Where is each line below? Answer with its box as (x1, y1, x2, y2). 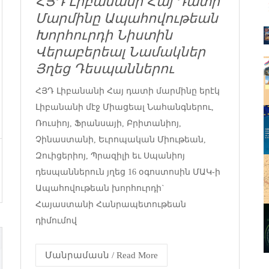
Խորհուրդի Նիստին (35, 28, 172, 43)
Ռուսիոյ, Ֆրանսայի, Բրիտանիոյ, (35, 118, 181, 128)
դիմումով (35, 216, 77, 225)
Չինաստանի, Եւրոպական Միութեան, (35, 134, 206, 144)
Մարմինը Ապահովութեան (35, 11, 218, 26)
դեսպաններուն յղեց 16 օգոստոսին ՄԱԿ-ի (35, 167, 220, 177)
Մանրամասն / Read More (45, 250, 158, 260)
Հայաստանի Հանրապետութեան (35, 199, 186, 209)
